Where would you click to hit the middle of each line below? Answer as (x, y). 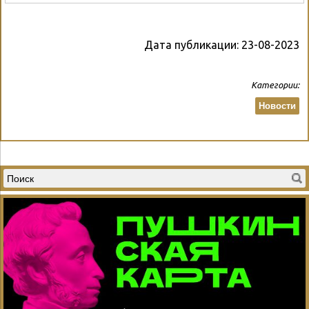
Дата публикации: (193, 45)
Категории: (275, 85)
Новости (277, 106)
